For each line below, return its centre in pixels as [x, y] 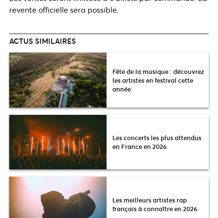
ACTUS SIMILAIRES [43, 41]
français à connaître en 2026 [155, 209]
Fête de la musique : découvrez [158, 71]
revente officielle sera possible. [64, 10]
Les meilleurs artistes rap [150, 200]
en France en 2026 [140, 147]
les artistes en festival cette [153, 80]
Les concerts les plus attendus [157, 138]
